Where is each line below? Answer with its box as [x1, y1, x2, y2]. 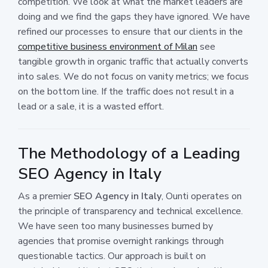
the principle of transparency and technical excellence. [18, 204, 243, 218]
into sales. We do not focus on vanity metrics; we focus [18, 69, 249, 83]
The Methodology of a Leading [18, 142, 240, 164]
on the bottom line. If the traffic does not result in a [18, 84, 234, 98]
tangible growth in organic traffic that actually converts [18, 54, 248, 68]
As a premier [18, 189, 74, 203]
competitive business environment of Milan [18, 39, 197, 53]
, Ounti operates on [162, 189, 242, 203]
